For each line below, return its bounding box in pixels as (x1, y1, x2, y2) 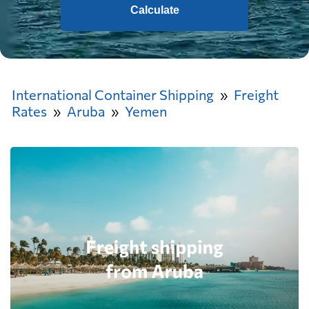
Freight (234, 86, 279, 103)
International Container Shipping (12, 86, 214, 103)
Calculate (130, 4, 179, 16)
